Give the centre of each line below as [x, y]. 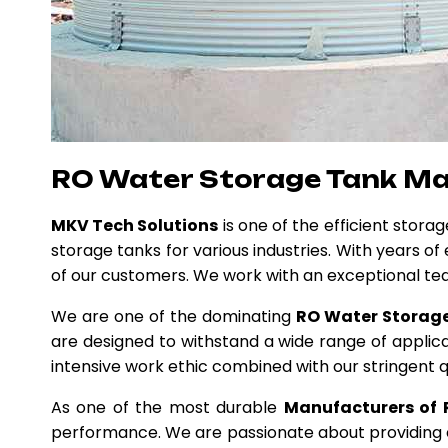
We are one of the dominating [174, 316]
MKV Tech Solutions [135, 225]
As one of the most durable [167, 407]
